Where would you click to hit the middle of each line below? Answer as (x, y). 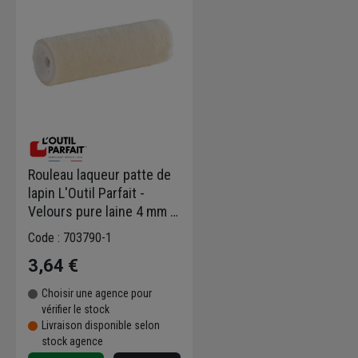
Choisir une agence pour (97, 294)
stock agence (72, 342)
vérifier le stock (76, 310)
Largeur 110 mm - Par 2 (95, 230)
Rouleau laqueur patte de (99, 175)
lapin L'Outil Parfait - (86, 193)
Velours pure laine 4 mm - (101, 212)
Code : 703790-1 (70, 238)
